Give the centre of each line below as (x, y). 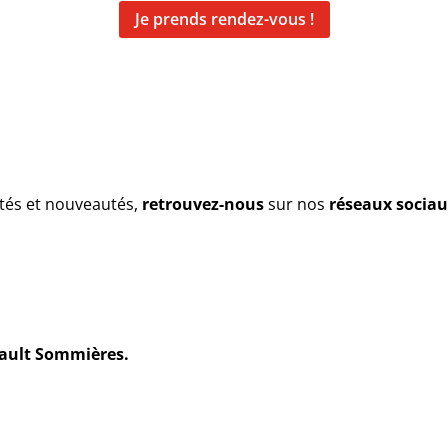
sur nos (297, 204)
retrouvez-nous (203, 204)
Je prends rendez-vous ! (224, 18)
